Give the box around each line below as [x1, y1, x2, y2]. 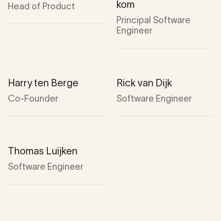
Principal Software [116, 15, 190, 25]
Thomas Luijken [8, 145, 77, 156]
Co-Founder [8, 93, 58, 104]
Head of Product [8, 1, 75, 11]
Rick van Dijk [116, 77, 172, 88]
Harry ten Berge [8, 77, 78, 88]
